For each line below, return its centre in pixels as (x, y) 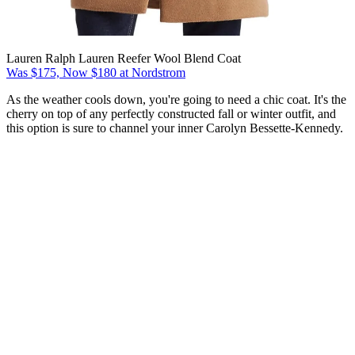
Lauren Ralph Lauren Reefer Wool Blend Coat (124, 59)
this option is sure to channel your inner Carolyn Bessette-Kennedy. (175, 128)
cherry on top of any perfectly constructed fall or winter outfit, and (171, 114)
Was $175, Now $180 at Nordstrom (96, 73)
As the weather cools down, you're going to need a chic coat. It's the (176, 100)
